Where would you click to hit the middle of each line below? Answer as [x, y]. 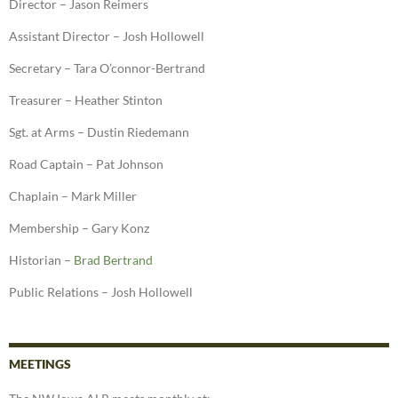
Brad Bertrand [113, 260]
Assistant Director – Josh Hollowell [107, 36]
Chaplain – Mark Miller [73, 196]
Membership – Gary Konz [79, 228]
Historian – [41, 260]
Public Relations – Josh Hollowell [101, 292]
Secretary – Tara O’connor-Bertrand [107, 68]
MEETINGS [40, 364]
